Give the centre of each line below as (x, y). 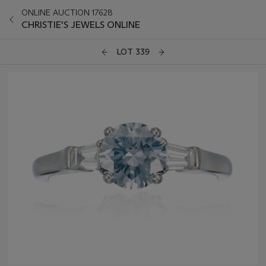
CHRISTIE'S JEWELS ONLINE (81, 25)
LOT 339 (133, 52)
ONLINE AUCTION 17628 (67, 12)
